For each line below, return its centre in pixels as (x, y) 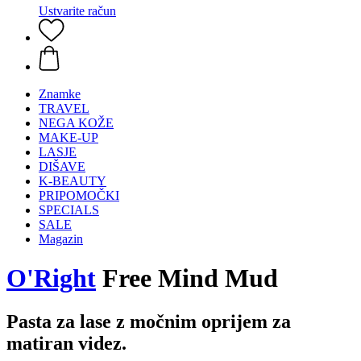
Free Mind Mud (187, 278)
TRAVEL (64, 108)
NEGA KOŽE (76, 123)
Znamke (60, 94)
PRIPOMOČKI (79, 195)
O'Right (51, 278)
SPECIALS (69, 210)
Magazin (61, 239)
